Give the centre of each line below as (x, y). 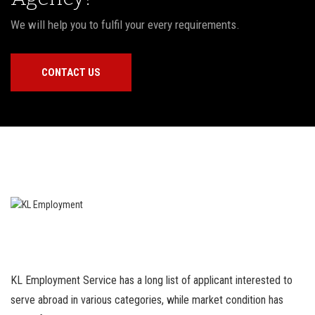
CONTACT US (71, 72)
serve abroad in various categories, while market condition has (147, 300)
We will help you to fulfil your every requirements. (125, 25)
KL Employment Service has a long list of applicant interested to (152, 280)
